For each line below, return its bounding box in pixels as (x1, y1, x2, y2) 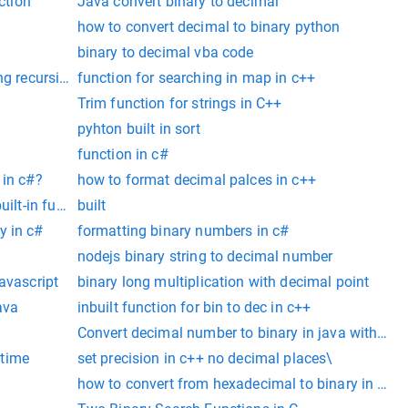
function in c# (76, 146, 168, 164)
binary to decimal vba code (76, 44, 254, 62)
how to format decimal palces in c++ (76, 171, 316, 189)
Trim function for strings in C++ (76, 95, 282, 113)
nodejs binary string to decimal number (76, 248, 333, 266)
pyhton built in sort (76, 120, 200, 138)
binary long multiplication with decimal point (76, 273, 370, 291)
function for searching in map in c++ (76, 69, 316, 87)
